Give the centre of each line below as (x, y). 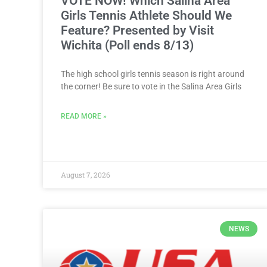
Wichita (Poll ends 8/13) (127, 45)
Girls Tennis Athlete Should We (146, 15)
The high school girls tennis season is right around (153, 74)
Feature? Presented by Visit (137, 30)
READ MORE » (84, 116)
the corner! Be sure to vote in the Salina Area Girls (151, 86)
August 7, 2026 (86, 174)
